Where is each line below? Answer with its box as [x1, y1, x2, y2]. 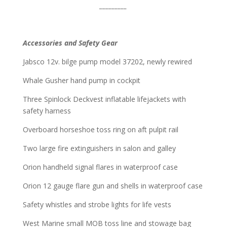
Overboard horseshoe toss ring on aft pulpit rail [22, 124, 180, 134]
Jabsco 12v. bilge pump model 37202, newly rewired [22, 56, 192, 66]
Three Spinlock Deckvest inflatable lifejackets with [22, 94, 186, 104]
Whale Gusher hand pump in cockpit [22, 75, 140, 85]
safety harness [22, 105, 71, 116]
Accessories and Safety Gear [22, 37, 118, 48]
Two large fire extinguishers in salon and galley [22, 143, 176, 153]
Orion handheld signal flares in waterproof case [22, 162, 178, 172]
